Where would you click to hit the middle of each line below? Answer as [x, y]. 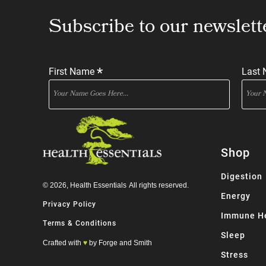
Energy [236, 196]
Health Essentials [98, 185]
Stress [235, 255]
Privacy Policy [69, 203]
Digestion [242, 176]
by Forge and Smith [120, 243]
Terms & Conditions [80, 222]
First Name [73, 71]
